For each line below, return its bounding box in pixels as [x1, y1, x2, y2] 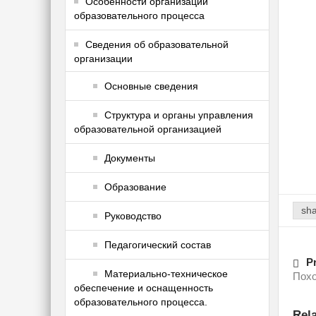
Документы [104, 152, 155, 164]
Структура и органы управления [104, 109, 253, 121]
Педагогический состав [104, 239, 211, 251]
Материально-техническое [104, 268, 228, 280]
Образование [104, 181, 166, 193]
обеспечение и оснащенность [74, 282, 213, 294]
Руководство [104, 210, 162, 222]
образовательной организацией [74, 123, 221, 135]
